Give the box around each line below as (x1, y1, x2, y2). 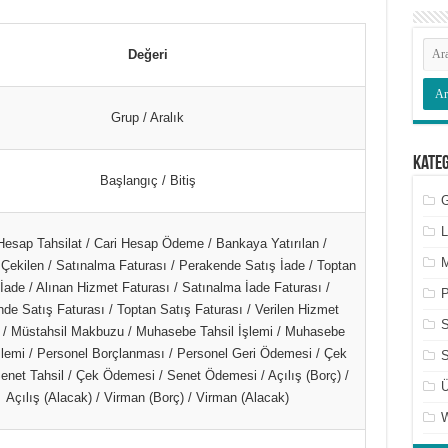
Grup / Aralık (111, 110, 184, 125)
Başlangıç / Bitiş (99, 173, 196, 188)
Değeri (127, 47, 168, 62)
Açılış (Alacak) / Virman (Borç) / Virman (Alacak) (6, 390, 289, 405)
